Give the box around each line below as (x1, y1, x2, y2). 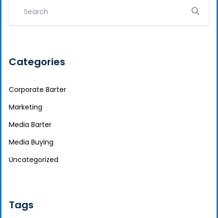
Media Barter (9, 120, 52, 129)
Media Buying (9, 137, 54, 147)
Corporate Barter (9, 85, 66, 94)
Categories (9, 55, 65, 69)
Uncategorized (9, 155, 58, 164)
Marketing (9, 102, 42, 112)
